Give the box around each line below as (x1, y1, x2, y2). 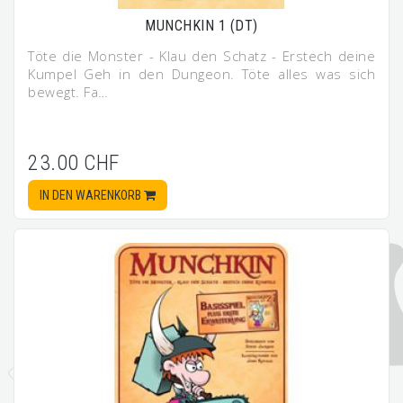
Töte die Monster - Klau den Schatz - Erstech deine (28, 47, 375, 65)
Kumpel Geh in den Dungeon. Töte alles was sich (28, 65, 375, 83)
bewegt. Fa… (28, 83, 109, 101)
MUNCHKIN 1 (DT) (145, 17, 258, 34)
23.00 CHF (28, 150, 120, 175)
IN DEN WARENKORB (40, 188, 144, 202)
